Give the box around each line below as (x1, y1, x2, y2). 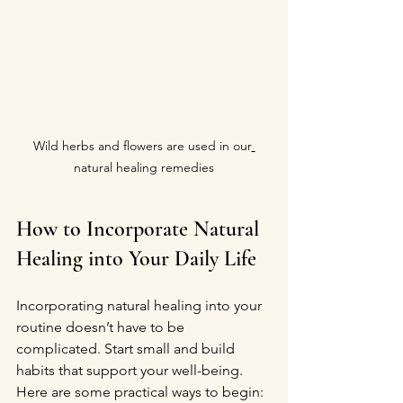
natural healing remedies (74, 159, 214, 175)
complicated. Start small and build (16, 340, 238, 357)
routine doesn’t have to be (16, 318, 188, 336)
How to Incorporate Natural (16, 216, 264, 242)
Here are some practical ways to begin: (16, 383, 264, 400)
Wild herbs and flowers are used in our (32, 138, 252, 154)
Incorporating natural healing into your (16, 297, 265, 314)
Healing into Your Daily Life (16, 246, 256, 272)
